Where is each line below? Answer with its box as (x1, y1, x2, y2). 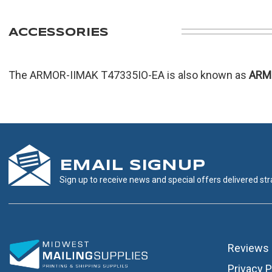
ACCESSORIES (8, 27, 109, 39)
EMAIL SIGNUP (59, 158, 205, 173)
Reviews (227, 241, 269, 254)
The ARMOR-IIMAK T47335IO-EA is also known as (8, 69, 249, 82)
